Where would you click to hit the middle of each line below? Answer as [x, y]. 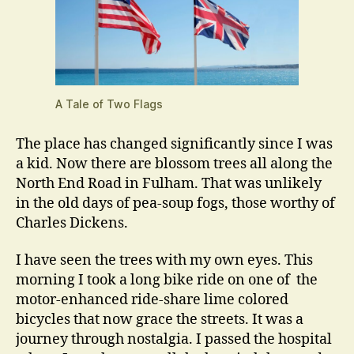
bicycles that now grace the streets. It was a [160, 320]
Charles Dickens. [72, 223]
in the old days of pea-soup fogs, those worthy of [175, 203]
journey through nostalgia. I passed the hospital [174, 339]
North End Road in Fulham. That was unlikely [169, 183]
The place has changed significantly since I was [174, 144]
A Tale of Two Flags [109, 104]
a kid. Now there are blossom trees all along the [174, 164]
